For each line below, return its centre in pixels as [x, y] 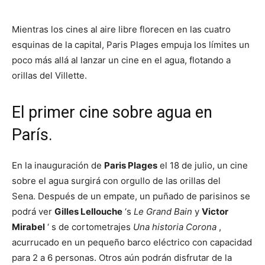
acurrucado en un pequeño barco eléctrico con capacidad [132, 242]
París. [32, 135]
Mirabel [28, 227]
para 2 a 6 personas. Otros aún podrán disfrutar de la [122, 258]
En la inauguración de [58, 165]
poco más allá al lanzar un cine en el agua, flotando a [121, 60]
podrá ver [33, 211]
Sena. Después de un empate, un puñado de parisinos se [131, 196]
